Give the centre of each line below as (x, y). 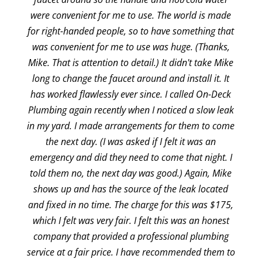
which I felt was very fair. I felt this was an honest (131, 220)
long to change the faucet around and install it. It (131, 78)
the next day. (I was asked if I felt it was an (131, 142)
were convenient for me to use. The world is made (131, 15)
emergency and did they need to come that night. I (131, 157)
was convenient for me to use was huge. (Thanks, (131, 47)
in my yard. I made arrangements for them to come (131, 126)
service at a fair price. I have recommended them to (131, 252)
